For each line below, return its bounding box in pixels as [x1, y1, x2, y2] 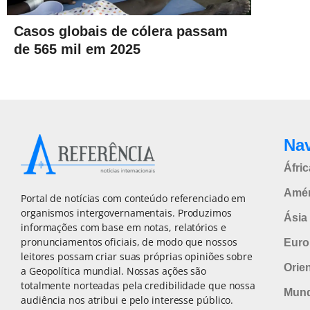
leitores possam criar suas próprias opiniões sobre [21, 249, 253, 263]
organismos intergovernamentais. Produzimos [21, 206, 232, 219]
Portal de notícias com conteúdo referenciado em [21, 191, 246, 205]
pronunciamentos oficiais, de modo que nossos [21, 235, 237, 248]
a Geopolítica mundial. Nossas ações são [21, 264, 207, 277]
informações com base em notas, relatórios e [21, 220, 226, 234]
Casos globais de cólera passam [14, 23, 228, 39]
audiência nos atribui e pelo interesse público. [21, 293, 234, 307]
